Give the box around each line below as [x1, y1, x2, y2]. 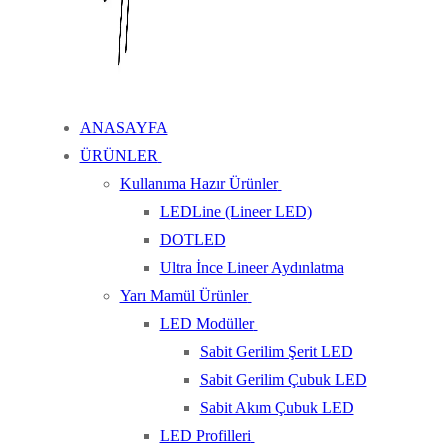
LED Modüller [159, 315, 254, 332]
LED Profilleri [159, 427, 251, 444]
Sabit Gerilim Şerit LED [199, 343, 353, 360]
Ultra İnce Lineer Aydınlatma [159, 259, 344, 276]
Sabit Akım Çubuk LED [199, 399, 354, 416]
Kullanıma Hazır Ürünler [119, 175, 278, 192]
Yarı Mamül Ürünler [119, 287, 248, 304]
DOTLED [159, 231, 226, 248]
